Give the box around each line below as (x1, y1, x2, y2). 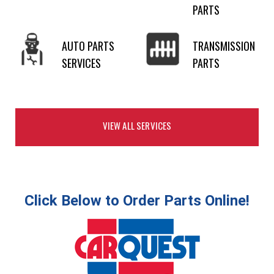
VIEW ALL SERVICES (102, 119, 172, 133)
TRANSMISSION (193, 38, 255, 54)
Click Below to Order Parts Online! (24, 192, 250, 210)
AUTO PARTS (62, 38, 114, 54)
